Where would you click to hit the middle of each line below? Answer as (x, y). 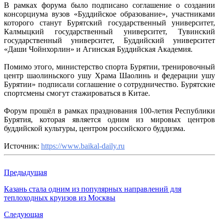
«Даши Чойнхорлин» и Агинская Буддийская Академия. (98, 49)
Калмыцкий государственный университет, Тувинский (109, 31)
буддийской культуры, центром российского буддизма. (95, 128)
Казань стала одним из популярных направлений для (93, 189)
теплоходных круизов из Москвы (60, 197)
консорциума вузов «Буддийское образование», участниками (109, 14)
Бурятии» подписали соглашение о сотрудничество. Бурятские (109, 84)
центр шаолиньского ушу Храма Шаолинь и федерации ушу (109, 75)
